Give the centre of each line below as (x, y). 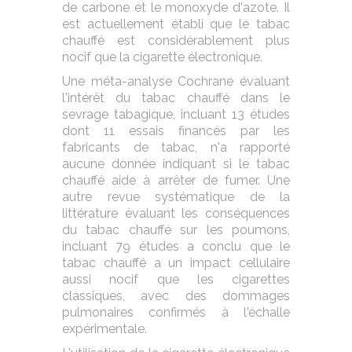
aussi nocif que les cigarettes (176, 279)
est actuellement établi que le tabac (176, 24)
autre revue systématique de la (176, 197)
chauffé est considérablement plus (176, 40)
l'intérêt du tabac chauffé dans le (176, 98)
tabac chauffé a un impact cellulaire (176, 263)
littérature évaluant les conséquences (176, 213)
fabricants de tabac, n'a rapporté (176, 147)
